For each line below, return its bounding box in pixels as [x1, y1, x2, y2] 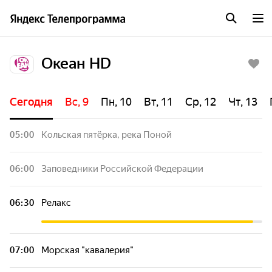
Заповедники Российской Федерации [41, 163, 203, 174]
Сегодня [10, 95, 53, 108]
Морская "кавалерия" [41, 245, 134, 256]
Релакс [41, 197, 71, 208]
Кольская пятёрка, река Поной [41, 129, 172, 140]
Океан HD [41, 55, 111, 72]
